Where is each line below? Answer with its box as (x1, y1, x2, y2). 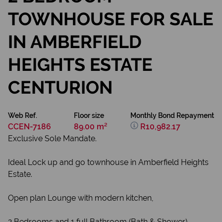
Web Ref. (8, 111, 37, 119)
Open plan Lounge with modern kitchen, (8, 193, 154, 203)
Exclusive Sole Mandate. (8, 134, 97, 143)
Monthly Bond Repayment (130, 111, 214, 119)
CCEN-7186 (8, 122, 51, 131)
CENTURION (8, 77, 112, 98)
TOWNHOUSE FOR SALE (8, 8, 214, 29)
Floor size (74, 111, 104, 119)
